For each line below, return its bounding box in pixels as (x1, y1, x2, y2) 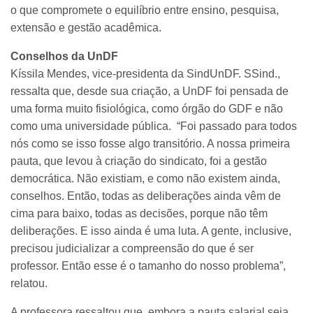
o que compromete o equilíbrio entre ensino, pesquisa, (10, 4, 279, 17)
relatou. (10, 277, 48, 290)
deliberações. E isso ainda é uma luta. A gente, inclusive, (10, 225, 291, 238)
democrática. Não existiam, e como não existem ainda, (10, 173, 280, 185)
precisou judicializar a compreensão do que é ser (10, 242, 254, 255)
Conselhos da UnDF (10, 50, 118, 63)
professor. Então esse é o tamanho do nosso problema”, (10, 260, 286, 272)
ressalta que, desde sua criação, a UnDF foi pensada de (10, 85, 289, 98)
